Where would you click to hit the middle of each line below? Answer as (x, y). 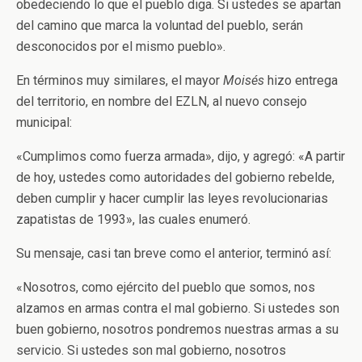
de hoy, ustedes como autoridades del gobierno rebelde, (175, 177)
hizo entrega (301, 80)
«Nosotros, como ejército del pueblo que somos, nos (166, 287)
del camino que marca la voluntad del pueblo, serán (160, 25)
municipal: (44, 122)
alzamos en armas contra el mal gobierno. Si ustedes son (178, 308)
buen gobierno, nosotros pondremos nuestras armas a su (177, 329)
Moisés (244, 80)
